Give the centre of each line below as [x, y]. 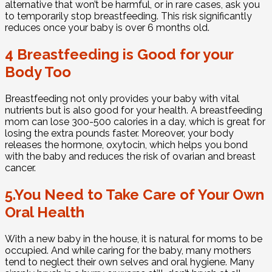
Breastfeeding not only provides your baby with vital [122, 98]
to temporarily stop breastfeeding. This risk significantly [128, 16]
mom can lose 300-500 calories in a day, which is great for [135, 121]
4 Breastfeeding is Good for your [119, 54]
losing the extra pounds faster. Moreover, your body [119, 133]
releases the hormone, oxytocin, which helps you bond [126, 144]
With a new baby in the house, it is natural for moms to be [134, 239]
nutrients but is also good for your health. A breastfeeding [134, 110]
